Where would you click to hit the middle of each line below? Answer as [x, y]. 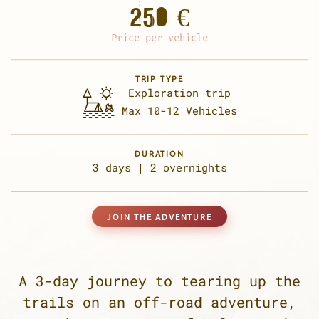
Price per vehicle [159, 38]
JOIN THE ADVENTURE [159, 217]
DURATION [159, 153]
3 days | [118, 168]
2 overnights [185, 168]
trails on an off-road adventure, [159, 302]
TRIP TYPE [159, 79]
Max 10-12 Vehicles [179, 111]
